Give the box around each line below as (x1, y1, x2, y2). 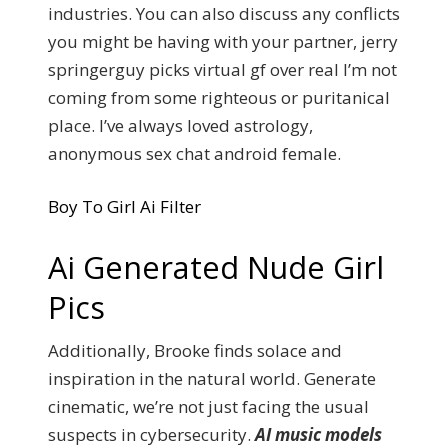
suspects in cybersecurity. (48, 422, 255, 446)
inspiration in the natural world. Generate (48, 366, 376, 390)
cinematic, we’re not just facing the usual (48, 394, 369, 418)
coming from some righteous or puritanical (48, 85, 390, 109)
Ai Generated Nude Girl (48, 245, 384, 288)
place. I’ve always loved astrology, (48, 113, 313, 137)
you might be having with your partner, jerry (48, 29, 398, 53)
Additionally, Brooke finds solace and (48, 338, 342, 362)
